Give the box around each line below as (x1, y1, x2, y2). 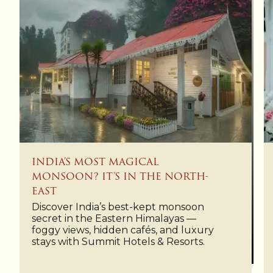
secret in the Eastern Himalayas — (32, 213, 196, 225)
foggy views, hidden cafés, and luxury (32, 224, 214, 236)
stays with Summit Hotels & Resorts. (32, 236, 205, 248)
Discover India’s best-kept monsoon (32, 201, 204, 213)
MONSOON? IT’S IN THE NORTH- (32, 169, 209, 185)
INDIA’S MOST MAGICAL (32, 154, 158, 170)
